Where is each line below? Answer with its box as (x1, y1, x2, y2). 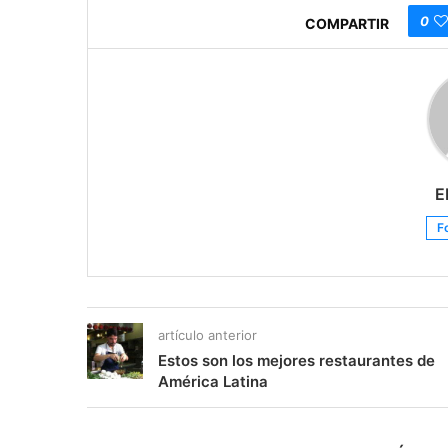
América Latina (158, 372, 268, 392)
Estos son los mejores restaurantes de (158, 351, 435, 371)
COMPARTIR (305, 14, 390, 32)
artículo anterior (158, 327, 257, 344)
